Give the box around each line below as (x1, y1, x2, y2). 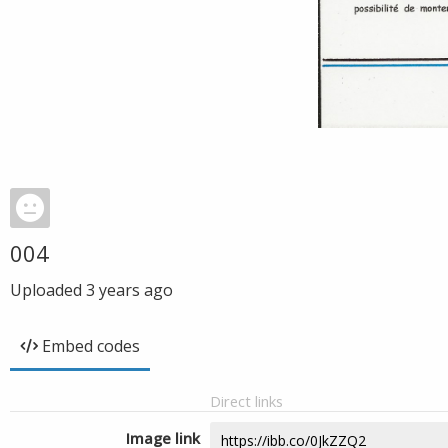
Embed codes (42, 335, 140, 357)
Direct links (210, 391, 283, 411)
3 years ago (86, 279, 173, 301)
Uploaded (10, 279, 86, 301)
